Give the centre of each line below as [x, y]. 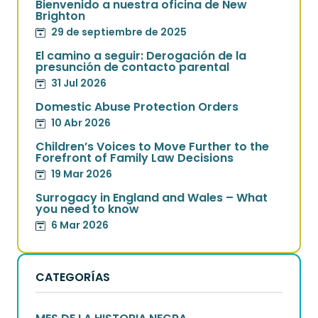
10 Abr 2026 [81, 123]
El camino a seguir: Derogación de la [141, 56]
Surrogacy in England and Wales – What [152, 198]
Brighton [60, 16]
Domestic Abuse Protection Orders [137, 107]
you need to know [87, 209]
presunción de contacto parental [132, 67]
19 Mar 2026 [82, 174]
